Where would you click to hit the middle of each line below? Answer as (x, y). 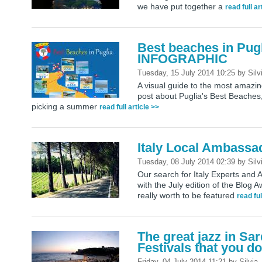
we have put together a (182, 7)
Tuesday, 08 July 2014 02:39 (188, 162)
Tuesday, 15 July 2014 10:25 (188, 73)
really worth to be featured (187, 196)
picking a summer (65, 107)
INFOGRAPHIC (183, 59)
